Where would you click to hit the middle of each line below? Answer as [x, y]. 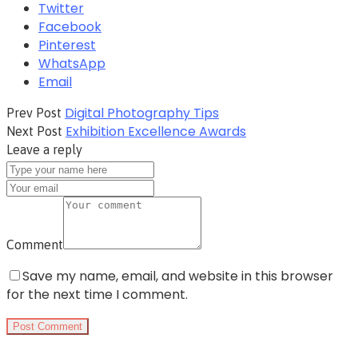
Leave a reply [44, 149]
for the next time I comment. [97, 294]
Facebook [70, 26]
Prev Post [34, 112]
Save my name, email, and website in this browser [178, 276]
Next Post [34, 131]
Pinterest [67, 45]
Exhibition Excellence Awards [156, 131]
